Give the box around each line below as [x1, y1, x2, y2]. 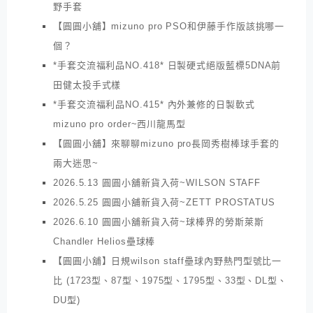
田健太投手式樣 [53, 79, 122, 90]
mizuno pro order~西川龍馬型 [53, 118, 187, 129]
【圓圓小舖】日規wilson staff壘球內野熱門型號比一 [53, 255, 282, 266]
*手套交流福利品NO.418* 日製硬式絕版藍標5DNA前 [53, 59, 282, 71]
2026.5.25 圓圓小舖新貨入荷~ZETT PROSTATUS [53, 196, 276, 208]
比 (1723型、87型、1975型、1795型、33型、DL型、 [53, 275, 288, 286]
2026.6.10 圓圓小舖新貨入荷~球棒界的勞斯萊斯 [53, 216, 264, 227]
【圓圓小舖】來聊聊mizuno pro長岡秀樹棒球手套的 [53, 138, 279, 149]
